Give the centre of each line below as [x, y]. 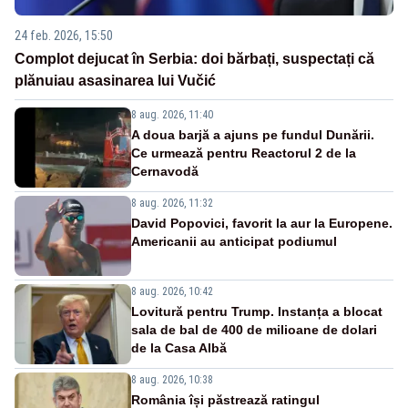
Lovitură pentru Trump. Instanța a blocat [257, 311]
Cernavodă [165, 171]
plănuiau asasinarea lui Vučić [115, 80]
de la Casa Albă [179, 347]
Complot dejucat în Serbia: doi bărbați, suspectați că [194, 58]
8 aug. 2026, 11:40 [172, 114]
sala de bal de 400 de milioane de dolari [254, 329]
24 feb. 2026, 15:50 [64, 35]
